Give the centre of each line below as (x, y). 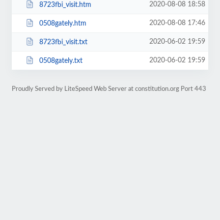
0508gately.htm (63, 23)
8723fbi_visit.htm (65, 5)
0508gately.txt (61, 61)
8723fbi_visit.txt (63, 42)
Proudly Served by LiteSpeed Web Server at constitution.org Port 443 (109, 89)
